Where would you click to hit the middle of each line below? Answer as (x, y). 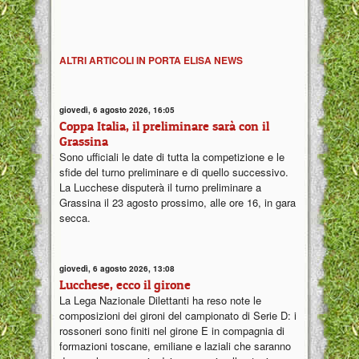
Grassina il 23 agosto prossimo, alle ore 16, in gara (177, 203)
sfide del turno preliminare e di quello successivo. (174, 172)
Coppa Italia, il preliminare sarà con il (164, 126)
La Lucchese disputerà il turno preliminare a (160, 188)
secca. (75, 218)
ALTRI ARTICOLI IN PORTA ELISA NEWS (151, 60)
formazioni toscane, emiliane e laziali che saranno (175, 345)
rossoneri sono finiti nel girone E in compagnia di (172, 330)
